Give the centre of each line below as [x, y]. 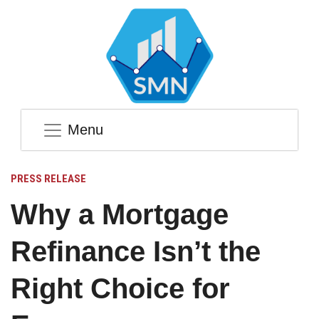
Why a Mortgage [120, 215]
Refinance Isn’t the [136, 252]
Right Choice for [120, 289]
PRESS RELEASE [48, 179]
